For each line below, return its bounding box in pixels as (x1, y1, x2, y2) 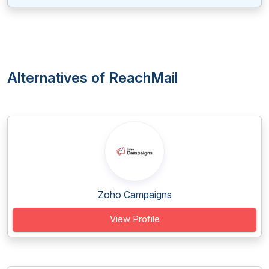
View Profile (109, 213, 160, 225)
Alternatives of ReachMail (7, 69, 178, 86)
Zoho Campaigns (97, 189, 172, 201)
